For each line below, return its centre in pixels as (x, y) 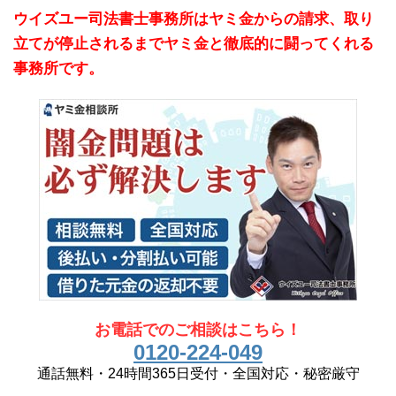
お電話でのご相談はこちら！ (198, 330)
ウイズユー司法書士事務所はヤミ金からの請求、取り (194, 19)
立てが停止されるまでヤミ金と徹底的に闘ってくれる (194, 44)
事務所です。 (58, 69)
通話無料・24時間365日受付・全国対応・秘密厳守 (198, 374)
